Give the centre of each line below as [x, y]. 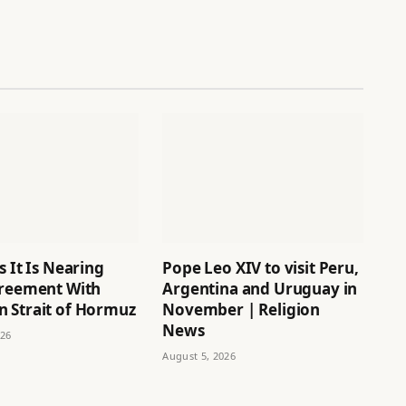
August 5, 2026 [199, 355]
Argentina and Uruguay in [260, 288]
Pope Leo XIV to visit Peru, [261, 267]
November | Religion [242, 309]
